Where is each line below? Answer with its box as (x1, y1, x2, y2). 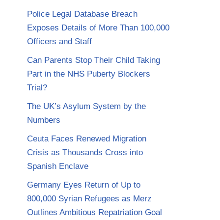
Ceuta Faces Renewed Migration (27, 134, 146, 144)
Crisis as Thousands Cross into (27, 148, 143, 158)
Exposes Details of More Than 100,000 (27, 23, 169, 33)
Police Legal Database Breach (27, 9, 137, 19)
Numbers (27, 115, 60, 125)
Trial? (27, 83, 47, 93)
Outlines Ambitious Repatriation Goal (27, 208, 162, 218)
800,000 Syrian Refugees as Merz (27, 194, 152, 204)
